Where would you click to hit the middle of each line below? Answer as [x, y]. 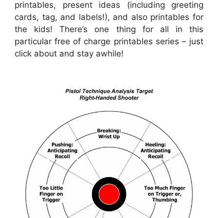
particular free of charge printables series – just [109, 41]
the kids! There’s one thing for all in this [109, 29]
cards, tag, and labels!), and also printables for [109, 17]
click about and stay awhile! [69, 54]
